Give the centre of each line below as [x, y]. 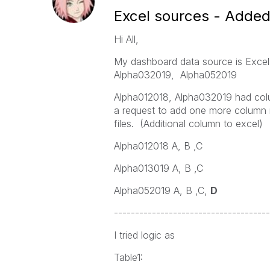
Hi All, [126, 39]
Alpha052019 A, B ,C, [162, 190]
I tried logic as [146, 235]
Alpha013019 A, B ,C [158, 168]
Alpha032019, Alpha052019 [175, 75]
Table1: [128, 257]
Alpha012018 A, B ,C [158, 146]
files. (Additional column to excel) [188, 124]
